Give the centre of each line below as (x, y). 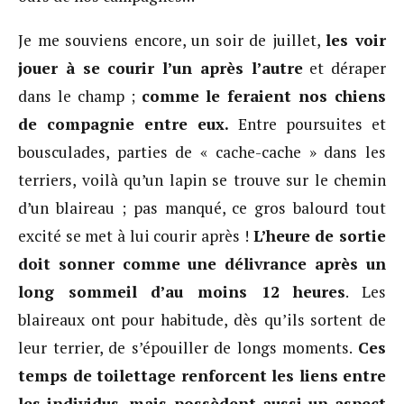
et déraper (344, 68)
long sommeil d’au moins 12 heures (182, 291)
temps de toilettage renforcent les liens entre (202, 375)
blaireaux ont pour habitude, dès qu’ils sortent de (202, 319)
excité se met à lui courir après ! (136, 235)
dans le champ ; (80, 96)
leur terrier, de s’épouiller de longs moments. (188, 347)
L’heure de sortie (320, 235)
